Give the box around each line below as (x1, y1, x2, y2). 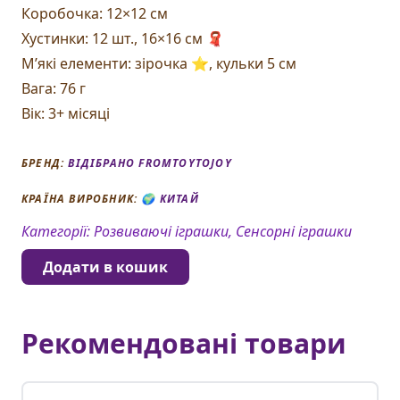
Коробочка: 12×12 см (21, 4, 168, 24)
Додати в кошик (43, 257, 168, 278)
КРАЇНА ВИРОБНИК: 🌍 (21, 191, 160, 207)
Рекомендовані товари (21, 325, 346, 362)
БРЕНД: (21, 155, 69, 171)
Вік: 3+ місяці (21, 104, 110, 124)
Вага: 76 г (21, 79, 86, 99)
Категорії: (21, 221, 94, 242)
